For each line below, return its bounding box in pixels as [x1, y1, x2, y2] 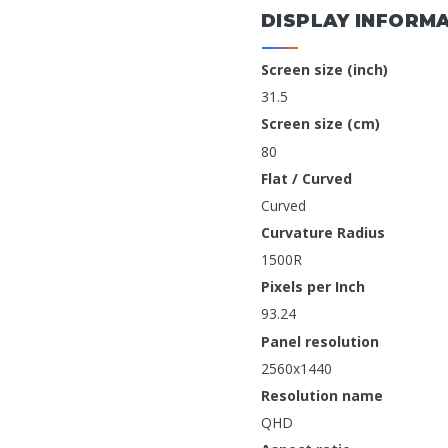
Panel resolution [261, 331, 379, 351]
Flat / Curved [261, 168, 352, 188]
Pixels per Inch [261, 277, 365, 297]
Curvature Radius [261, 222, 385, 242]
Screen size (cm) [261, 114, 380, 134]
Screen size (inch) [261, 60, 388, 80]
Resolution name [261, 385, 383, 405]
